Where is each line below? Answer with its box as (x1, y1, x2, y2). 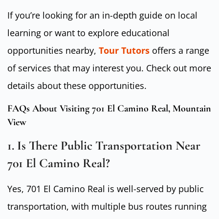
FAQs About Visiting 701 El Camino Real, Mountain (7, 102, 211, 114)
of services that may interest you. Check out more (7, 62, 211, 74)
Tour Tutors (99, 44, 150, 57)
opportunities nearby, (7, 44, 99, 57)
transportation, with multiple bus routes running (7, 200, 207, 212)
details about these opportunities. (7, 80, 147, 92)
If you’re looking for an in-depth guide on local (7, 9, 197, 22)
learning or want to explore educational (7, 27, 170, 39)
